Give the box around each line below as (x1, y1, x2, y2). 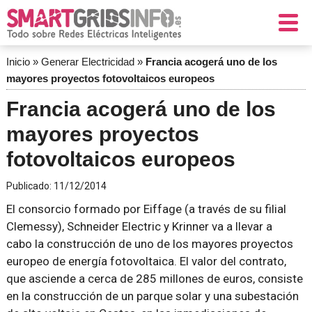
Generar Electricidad (40, 56, 134, 68)
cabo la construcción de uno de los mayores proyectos (6, 237, 293, 251)
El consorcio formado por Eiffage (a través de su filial (6, 202, 286, 216)
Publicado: (6, 180, 54, 192)
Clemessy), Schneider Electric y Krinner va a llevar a (6, 219, 272, 233)
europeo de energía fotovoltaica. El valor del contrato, (6, 254, 286, 268)
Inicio (6, 56, 30, 68)
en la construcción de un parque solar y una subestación (6, 289, 299, 303)
